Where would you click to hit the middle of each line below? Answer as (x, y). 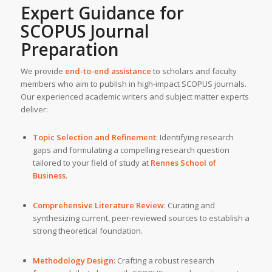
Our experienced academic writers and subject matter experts (134, 96)
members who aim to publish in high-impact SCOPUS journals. (133, 83)
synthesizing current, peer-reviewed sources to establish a (141, 218)
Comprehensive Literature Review (98, 205)
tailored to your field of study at (91, 162)
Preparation (70, 49)
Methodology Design (73, 261)
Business (49, 175)
